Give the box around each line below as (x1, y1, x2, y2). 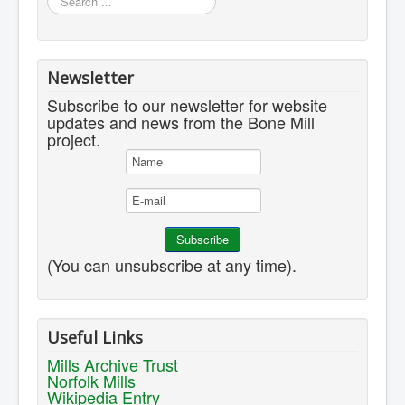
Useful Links (47, 326, 143, 349)
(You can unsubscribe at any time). (47, 253, 297, 278)
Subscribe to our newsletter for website (47, 93, 327, 118)
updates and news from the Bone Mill (47, 110, 315, 135)
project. (47, 127, 100, 152)
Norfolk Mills (47, 369, 136, 393)
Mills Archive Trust (47, 353, 178, 377)
